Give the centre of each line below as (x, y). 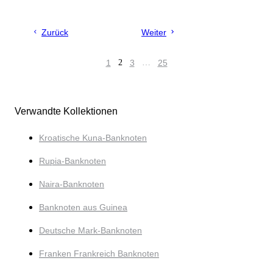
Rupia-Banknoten (73, 161)
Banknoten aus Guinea (83, 207)
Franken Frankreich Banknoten (99, 254)
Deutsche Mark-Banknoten (90, 231)
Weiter (154, 33)
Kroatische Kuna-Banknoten (93, 138)
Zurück (55, 33)
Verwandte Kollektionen (66, 112)
